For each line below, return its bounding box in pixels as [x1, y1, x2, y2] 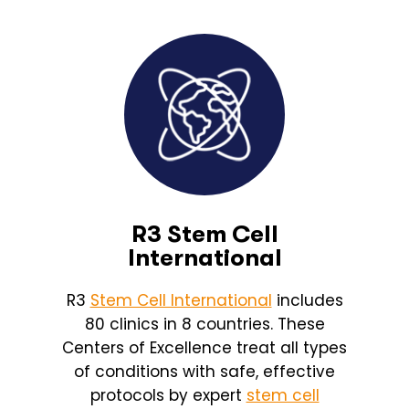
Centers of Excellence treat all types [62, 336, 347, 359]
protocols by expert [89, 383, 246, 406]
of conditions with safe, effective [74, 360, 335, 383]
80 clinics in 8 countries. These [84, 312, 325, 335]
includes [271, 288, 343, 311]
